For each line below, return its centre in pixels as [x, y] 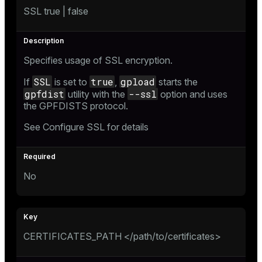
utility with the [96, 94]
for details [127, 127]
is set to [71, 82]
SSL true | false [56, 11]
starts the [177, 82]
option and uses [193, 94]
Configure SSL [74, 127]
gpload [138, 81]
